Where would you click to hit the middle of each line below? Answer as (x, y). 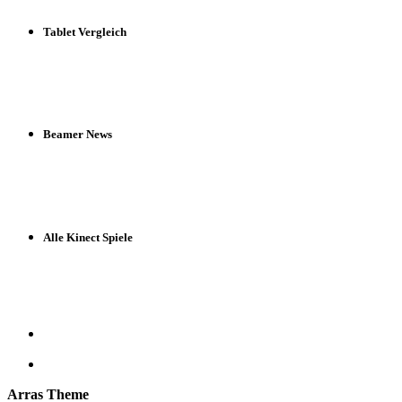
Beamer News (78, 135)
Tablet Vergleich (85, 31)
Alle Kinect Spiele (88, 237)
